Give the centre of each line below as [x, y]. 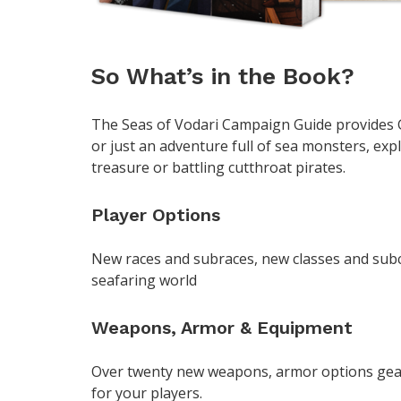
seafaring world [144, 281]
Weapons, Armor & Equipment [222, 328]
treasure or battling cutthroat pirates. [218, 168]
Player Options [156, 215]
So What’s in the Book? [223, 77]
